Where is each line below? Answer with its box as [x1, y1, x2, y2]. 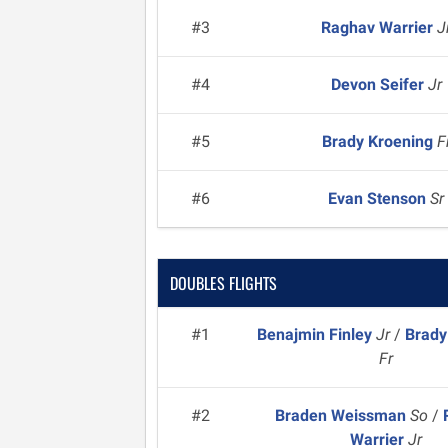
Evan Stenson [328, 189, 431, 208]
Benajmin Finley [256, 325, 376, 344]
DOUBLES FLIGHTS [170, 271, 277, 295]
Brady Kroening [321, 132, 437, 151]
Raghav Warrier [321, 18, 438, 37]
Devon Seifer [330, 75, 428, 94]
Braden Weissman [275, 406, 411, 425]
